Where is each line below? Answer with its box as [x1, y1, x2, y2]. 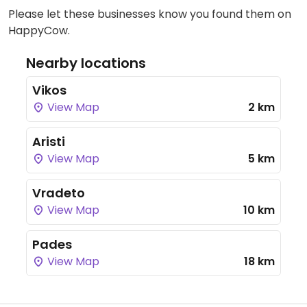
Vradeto [32, 184, 85, 201]
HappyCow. [8, 23, 70, 38]
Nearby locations [26, 53, 146, 73]
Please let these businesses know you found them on [8, 6, 291, 22]
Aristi [32, 133, 65, 150]
